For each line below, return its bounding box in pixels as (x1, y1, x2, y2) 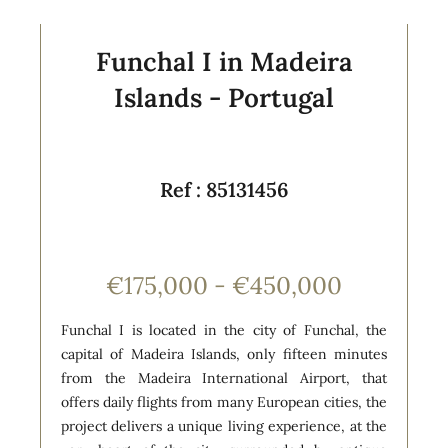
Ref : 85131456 (159, 176, 289, 202)
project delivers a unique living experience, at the (61, 416, 387, 435)
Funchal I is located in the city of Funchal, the (61, 320, 387, 339)
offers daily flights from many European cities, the (61, 392, 387, 411)
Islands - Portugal (114, 80, 334, 114)
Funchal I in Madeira (95, 44, 353, 78)
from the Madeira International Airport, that (61, 368, 387, 387)
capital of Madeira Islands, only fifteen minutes (61, 344, 387, 363)
